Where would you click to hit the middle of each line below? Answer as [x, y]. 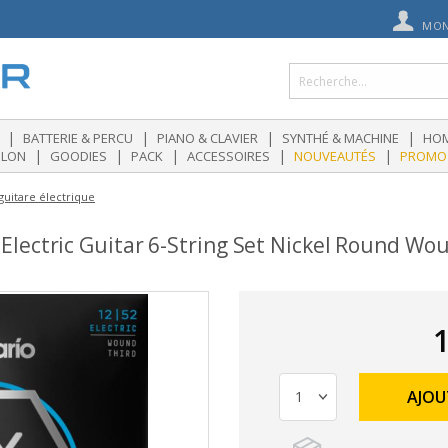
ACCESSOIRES [228, 156]
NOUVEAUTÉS [335, 156]
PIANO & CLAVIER [207, 138]
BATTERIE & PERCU [78, 138]
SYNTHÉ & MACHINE [340, 138]
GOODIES [78, 156]
